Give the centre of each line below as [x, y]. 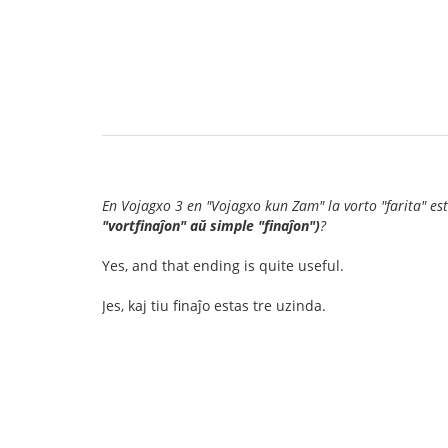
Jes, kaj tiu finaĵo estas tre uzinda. [214, 305]
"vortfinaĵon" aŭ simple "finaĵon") [211, 225]
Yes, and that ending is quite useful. [223, 265]
